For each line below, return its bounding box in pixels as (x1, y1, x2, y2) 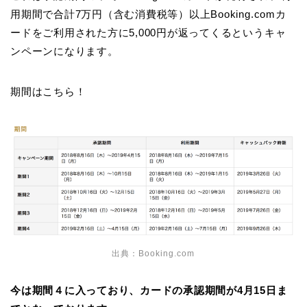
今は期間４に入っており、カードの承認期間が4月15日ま (10, 284, 288, 296)
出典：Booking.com (111, 248, 195, 258)
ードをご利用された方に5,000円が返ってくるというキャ (10, 26, 286, 38)
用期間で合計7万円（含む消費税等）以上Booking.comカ (10, 8, 286, 20)
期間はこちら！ (10, 85, 86, 97)
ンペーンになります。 (10, 45, 119, 57)
